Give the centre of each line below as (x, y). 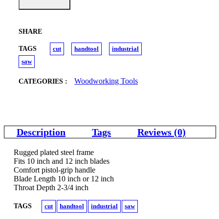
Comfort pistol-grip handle (55, 170)
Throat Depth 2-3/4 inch (51, 188)
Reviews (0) (162, 132)
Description (41, 132)
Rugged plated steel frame (54, 153)
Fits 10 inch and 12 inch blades (62, 161)
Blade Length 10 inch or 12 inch (64, 179)
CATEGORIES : (44, 82)
